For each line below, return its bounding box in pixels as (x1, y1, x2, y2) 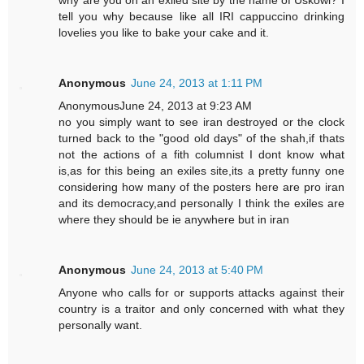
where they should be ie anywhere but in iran (58, 213, 290, 227)
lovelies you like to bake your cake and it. (58, 26, 270, 40)
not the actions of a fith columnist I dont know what (58, 148, 344, 162)
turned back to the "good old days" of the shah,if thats (58, 132, 344, 145)
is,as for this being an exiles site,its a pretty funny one (58, 164, 344, 178)
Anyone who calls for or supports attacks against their (58, 286, 344, 300)
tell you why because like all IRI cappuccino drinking (58, 10, 344, 24)
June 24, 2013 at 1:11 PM (131, 76, 263, 90)
